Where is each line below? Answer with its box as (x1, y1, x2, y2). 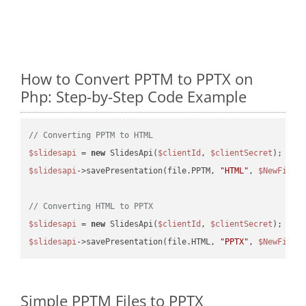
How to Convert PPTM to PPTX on (20, 68, 253, 89)
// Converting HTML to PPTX (29, 201, 154, 211)
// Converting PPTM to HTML (29, 130, 154, 140)
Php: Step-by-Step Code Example (20, 85, 247, 107)
